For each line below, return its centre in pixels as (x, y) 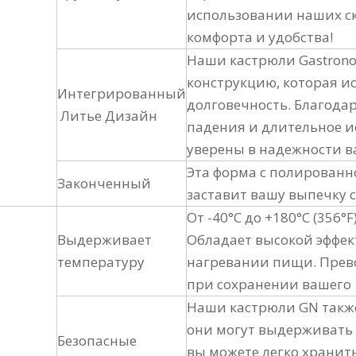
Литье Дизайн (107, 116)
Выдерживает (104, 240)
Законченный (104, 183)
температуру (101, 262)
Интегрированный (122, 93)
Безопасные (97, 341)
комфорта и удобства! (260, 37)
